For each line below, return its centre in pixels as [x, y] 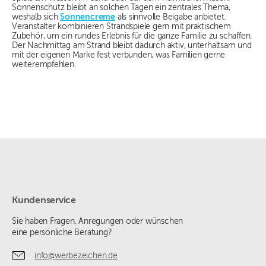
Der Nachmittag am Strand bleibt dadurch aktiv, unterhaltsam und [132, 46]
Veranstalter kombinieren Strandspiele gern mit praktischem [121, 27]
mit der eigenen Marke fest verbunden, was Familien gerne [119, 56]
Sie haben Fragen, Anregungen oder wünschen [98, 222]
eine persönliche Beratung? [62, 233]
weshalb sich [36, 18]
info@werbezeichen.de [76, 256]
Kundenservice [44, 201]
